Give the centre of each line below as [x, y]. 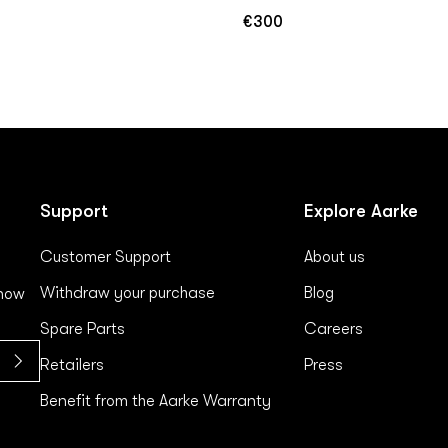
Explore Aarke [361, 210]
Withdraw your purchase [127, 292]
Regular [266, 30]
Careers [333, 328]
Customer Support [105, 256]
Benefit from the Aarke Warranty [155, 400]
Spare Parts [82, 328]
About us [334, 256]
